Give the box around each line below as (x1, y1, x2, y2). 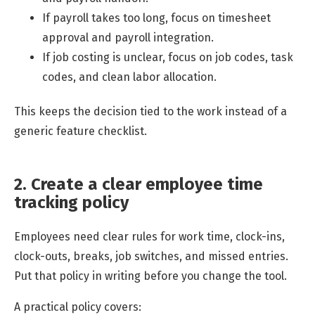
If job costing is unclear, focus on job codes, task (42, 51, 293, 65)
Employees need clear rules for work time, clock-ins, (14, 229, 285, 243)
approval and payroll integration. (42, 31, 214, 45)
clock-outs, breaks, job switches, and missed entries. (14, 249, 288, 263)
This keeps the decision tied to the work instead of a (14, 104, 287, 118)
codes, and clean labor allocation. (42, 70, 217, 84)
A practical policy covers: (14, 300, 141, 314)
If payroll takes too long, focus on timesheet (42, 11, 271, 25)
